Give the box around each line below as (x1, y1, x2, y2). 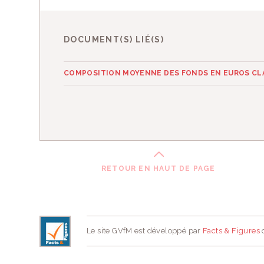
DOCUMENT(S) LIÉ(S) (64, 35, 164, 44)
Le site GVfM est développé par (87, 226, 203, 235)
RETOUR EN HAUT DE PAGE (101, 164, 216, 173)
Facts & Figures (203, 226, 260, 235)
